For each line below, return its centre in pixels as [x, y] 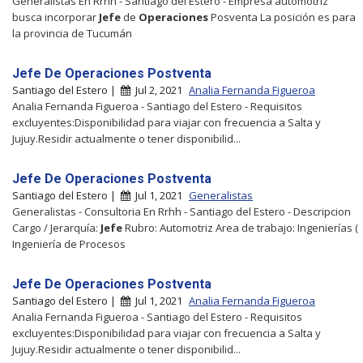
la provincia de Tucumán [72, 33]
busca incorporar [56, 17]
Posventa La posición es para [282, 17]
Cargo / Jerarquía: [56, 227]
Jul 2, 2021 [158, 90]
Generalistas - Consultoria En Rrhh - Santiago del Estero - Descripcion [181, 211]
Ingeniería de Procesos [69, 243]
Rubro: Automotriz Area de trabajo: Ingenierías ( [240, 227]
